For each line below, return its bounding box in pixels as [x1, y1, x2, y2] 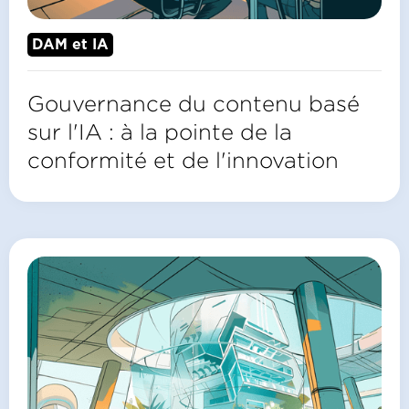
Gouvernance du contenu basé [27, 91, 360, 116]
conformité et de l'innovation [27, 148, 339, 173]
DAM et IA [32, 37, 109, 53]
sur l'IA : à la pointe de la [27, 120, 292, 144]
